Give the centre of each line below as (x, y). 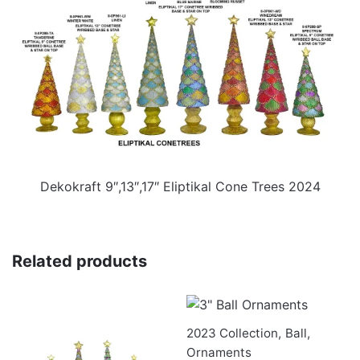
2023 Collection (232, 333)
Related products (80, 261)
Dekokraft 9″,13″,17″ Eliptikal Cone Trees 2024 (180, 186)
